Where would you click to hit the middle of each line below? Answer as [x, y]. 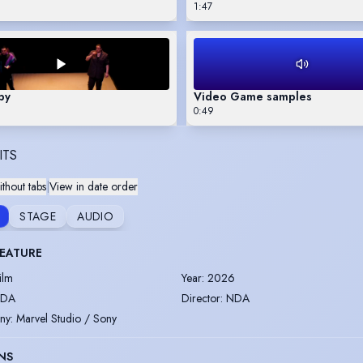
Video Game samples [253, 97]
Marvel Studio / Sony [66, 319]
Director [201, 299]
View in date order [94, 187]
